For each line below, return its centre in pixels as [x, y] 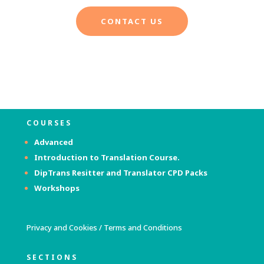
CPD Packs [187, 173]
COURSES [49, 123]
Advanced [53, 142]
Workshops [57, 188]
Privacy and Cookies [62, 228]
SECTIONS [52, 258]
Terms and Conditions [143, 228]
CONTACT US [132, 22]
